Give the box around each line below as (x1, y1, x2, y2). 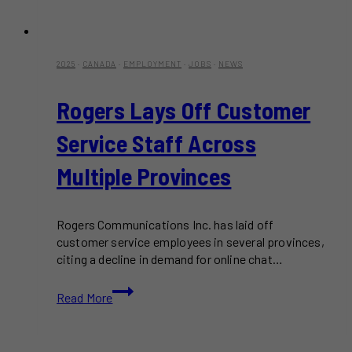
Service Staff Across (57, 128, 257, 157)
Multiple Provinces (57, 161, 232, 190)
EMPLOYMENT (123, 58, 181, 68)
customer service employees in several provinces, (57, 233, 324, 249)
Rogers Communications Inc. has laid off (57, 216, 274, 232)
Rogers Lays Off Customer (57, 95, 311, 124)
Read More (57, 289, 113, 305)
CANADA (82, 58, 116, 68)
